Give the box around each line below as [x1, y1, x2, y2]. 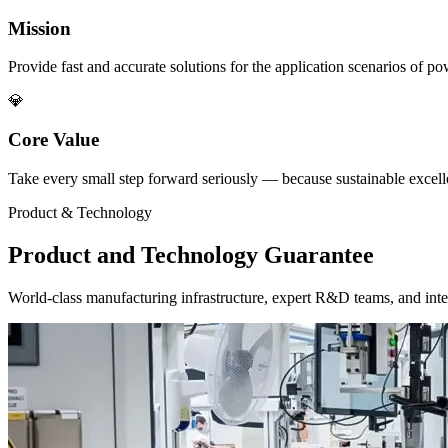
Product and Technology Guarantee [8, 241, 374, 268]
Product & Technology [8, 203, 152, 221]
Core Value [8, 129, 99, 151]
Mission [8, 17, 71, 39]
